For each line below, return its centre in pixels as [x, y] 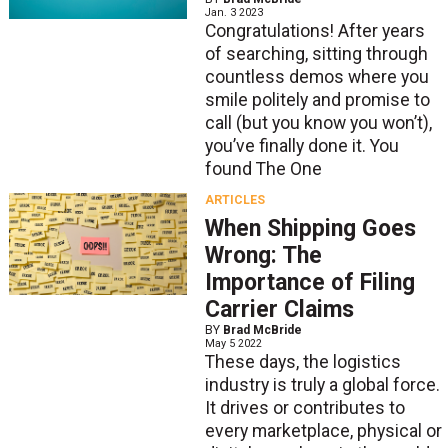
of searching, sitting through [316, 54]
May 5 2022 [233, 343]
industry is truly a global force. [322, 384]
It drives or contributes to [304, 407]
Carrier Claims [279, 309]
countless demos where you [316, 77]
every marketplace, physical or [323, 430]
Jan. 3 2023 [233, 13]
